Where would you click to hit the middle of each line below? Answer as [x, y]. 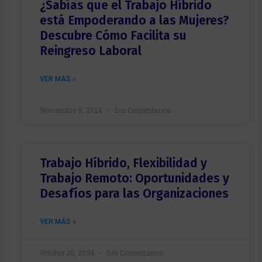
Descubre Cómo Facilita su [113, 35]
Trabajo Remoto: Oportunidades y [134, 178]
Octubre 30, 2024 [68, 252]
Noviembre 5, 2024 [72, 110]
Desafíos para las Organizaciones [134, 193]
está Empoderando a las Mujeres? [134, 20]
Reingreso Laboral [90, 51]
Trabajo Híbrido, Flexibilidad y [123, 163]
